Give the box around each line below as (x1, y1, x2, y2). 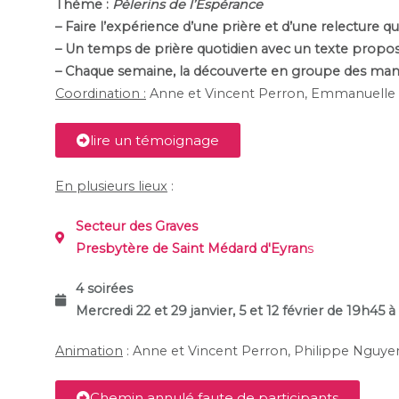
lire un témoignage (90, 132, 219, 150)
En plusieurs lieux (55, 178, 167, 195)
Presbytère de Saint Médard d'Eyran (75, 240, 307, 257)
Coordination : (55, 85, 146, 102)
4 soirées (75, 281, 133, 297)
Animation (55, 343, 123, 360)
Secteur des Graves (75, 218, 198, 235)
